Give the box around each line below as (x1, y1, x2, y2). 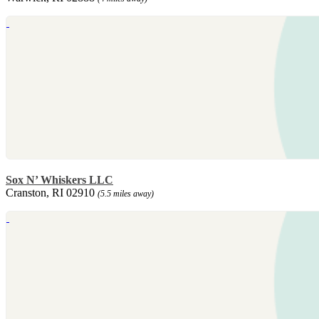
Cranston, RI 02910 (6, 187, 98, 199)
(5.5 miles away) (98, 189, 154, 199)
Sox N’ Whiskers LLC (6, 174, 113, 187)
